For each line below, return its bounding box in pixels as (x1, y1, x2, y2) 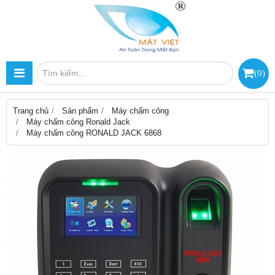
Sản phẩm (62, 106, 98, 115)
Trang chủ (13, 106, 48, 115)
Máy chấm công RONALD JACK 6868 (26, 128, 161, 137)
